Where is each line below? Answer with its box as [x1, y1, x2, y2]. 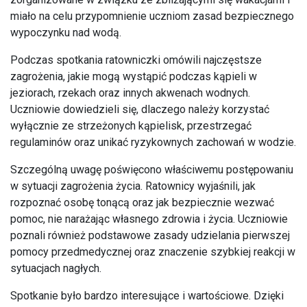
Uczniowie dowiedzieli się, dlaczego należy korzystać [10, 103, 269, 116]
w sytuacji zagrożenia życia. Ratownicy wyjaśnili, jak [10, 180, 256, 193]
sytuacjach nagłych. [10, 262, 101, 275]
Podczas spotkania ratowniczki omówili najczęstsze [10, 53, 262, 67]
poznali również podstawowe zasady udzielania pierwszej [10, 229, 290, 243]
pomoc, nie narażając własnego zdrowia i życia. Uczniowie [10, 212, 288, 226]
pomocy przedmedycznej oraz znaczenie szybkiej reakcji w [10, 245, 295, 259]
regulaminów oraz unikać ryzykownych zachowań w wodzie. [10, 136, 296, 149]
